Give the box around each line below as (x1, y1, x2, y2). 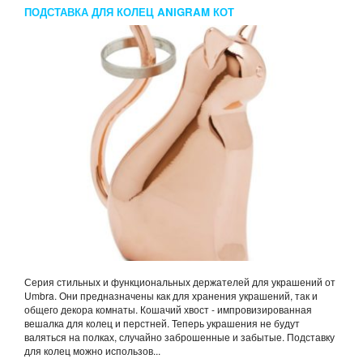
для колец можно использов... (24, 344, 160, 358)
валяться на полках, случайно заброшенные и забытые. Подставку (24, 330, 335, 344)
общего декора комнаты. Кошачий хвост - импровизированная (24, 302, 312, 317)
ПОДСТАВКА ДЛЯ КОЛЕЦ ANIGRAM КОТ (24, 4, 234, 20)
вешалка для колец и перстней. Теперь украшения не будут (24, 316, 300, 331)
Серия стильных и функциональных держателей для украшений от (24, 275, 335, 289)
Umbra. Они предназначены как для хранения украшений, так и (24, 288, 318, 303)
